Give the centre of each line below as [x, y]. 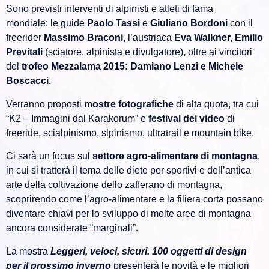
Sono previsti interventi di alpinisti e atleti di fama [110, 9]
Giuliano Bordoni [189, 23]
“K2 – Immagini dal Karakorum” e [77, 118]
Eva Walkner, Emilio [219, 38]
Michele [226, 67]
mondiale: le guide [47, 23]
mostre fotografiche [129, 104]
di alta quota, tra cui [216, 104]
